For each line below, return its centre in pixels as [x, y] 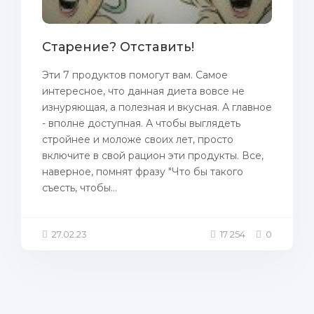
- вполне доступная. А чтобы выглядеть [141, 123]
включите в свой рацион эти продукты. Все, [153, 156]
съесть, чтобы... [80, 188]
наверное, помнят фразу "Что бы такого [143, 172]
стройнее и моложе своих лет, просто [138, 139]
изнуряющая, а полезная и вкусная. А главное [157, 107]
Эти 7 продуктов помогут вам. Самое [135, 75]
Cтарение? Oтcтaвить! [118, 47]
